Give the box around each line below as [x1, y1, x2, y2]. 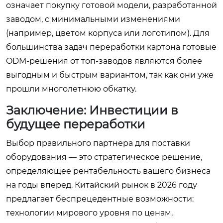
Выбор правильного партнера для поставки [6, 138, 190, 148]
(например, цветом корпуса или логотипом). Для [6, 28, 210, 38]
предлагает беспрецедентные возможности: [6, 194, 194, 204]
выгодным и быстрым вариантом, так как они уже [6, 70, 214, 80]
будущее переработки [6, 117, 145, 131]
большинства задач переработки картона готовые [6, 42, 217, 52]
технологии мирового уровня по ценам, [6, 208, 173, 218]
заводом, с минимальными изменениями [6, 14, 180, 24]
